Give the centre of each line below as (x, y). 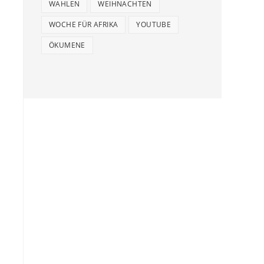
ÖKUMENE (67, 45)
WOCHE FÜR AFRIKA (84, 25)
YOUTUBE (154, 25)
